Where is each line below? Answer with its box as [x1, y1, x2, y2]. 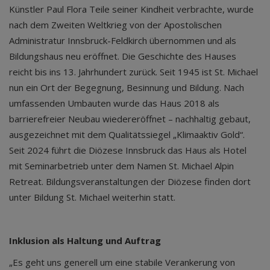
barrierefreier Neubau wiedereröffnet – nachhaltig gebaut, [9, 112, 251, 125]
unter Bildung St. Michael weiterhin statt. [9, 190, 175, 203]
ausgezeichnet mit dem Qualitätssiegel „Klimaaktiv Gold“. [9, 128, 245, 140]
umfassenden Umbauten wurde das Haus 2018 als [9, 96, 219, 109]
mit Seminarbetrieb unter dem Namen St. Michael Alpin [9, 159, 234, 172]
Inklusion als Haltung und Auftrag [9, 234, 161, 246]
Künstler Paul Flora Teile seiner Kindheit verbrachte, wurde [9, 2, 254, 15]
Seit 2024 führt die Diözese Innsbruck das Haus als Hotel [9, 143, 246, 156]
